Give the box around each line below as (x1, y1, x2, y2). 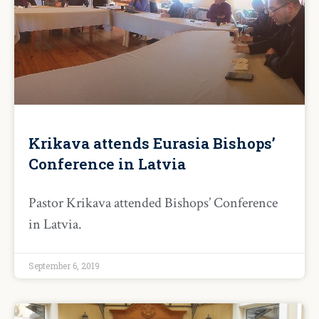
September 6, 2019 (28, 260, 100, 271)
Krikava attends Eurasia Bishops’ (28, 133, 276, 153)
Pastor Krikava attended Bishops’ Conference (28, 194, 278, 212)
